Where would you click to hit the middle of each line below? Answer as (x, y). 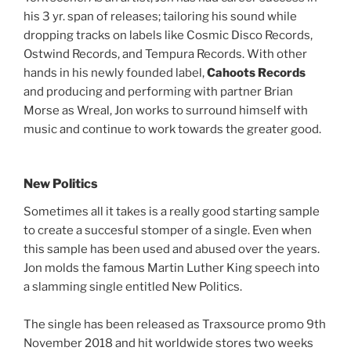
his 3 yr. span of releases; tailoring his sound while (160, 17)
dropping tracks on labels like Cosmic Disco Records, (168, 36)
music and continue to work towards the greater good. (172, 130)
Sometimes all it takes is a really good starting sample (172, 211)
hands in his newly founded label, (115, 73)
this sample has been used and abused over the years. (172, 249)
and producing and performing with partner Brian (158, 92)
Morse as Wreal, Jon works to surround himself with (166, 111)
